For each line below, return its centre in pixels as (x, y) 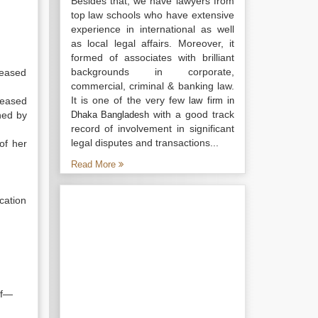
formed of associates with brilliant (152, 57)
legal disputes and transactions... (144, 143)
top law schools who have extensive (152, 15)
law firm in (212, 100)
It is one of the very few (130, 100)
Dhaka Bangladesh (110, 115)
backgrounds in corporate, (152, 72)
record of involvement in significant (152, 128)
